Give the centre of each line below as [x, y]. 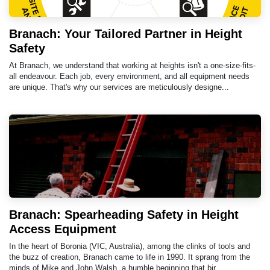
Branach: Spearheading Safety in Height [124, 214]
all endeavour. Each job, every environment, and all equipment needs [129, 76]
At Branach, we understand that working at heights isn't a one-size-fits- [132, 65]
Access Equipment [63, 229]
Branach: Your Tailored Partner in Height [126, 33]
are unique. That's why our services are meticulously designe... [119, 87]
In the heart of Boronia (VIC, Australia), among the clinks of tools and [130, 246]
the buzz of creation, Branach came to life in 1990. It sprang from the [130, 257]
